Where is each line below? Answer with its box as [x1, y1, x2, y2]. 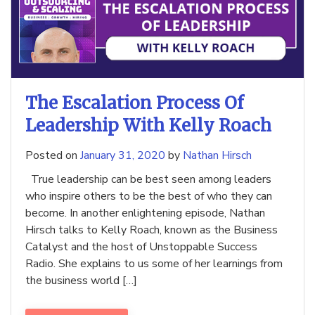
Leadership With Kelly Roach [25, 115, 271, 137]
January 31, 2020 [80, 148, 165, 164]
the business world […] [25, 273, 137, 289]
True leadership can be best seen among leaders [25, 172, 271, 188]
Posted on [25, 148, 80, 164]
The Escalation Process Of [25, 92, 243, 115]
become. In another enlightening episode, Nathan [25, 205, 265, 221]
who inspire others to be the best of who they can [25, 188, 272, 205]
